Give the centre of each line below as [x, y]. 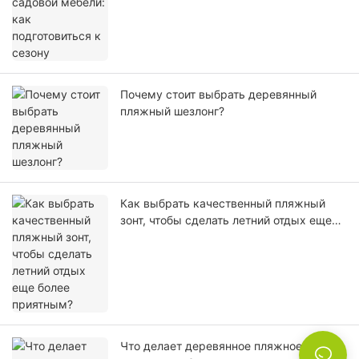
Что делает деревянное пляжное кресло [232, 346]
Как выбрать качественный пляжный [223, 204]
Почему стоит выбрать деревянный [218, 95]
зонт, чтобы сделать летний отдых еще [226, 220]
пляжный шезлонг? [172, 111]
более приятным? [168, 237]
